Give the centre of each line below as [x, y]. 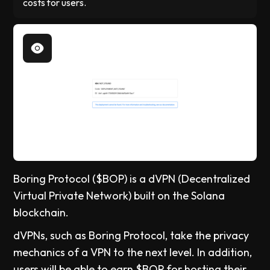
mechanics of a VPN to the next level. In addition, [133, 252]
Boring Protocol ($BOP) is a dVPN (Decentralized [132, 178]
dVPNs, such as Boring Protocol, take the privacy [131, 235]
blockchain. [41, 212]
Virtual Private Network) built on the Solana [119, 195]
